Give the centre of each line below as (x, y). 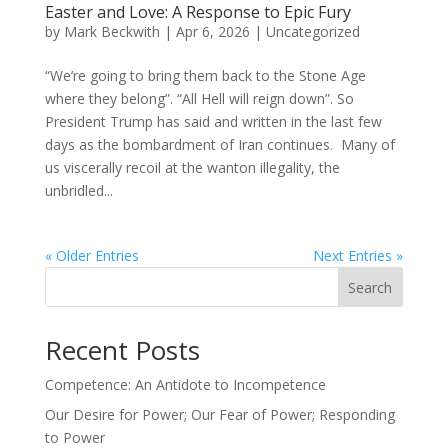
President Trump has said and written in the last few (213, 122)
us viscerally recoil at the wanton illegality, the (192, 168)
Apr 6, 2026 (212, 32)
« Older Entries (91, 256)
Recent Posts (122, 350)
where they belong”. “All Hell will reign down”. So (199, 99)
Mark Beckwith (111, 32)
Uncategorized (312, 32)
